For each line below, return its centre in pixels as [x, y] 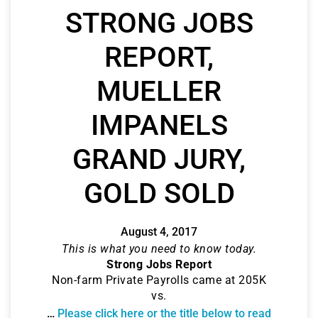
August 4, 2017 [159, 231]
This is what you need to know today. [159, 248]
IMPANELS [159, 125]
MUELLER [159, 91]
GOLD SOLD [159, 193]
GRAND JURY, [159, 159]
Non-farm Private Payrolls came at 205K [159, 280]
